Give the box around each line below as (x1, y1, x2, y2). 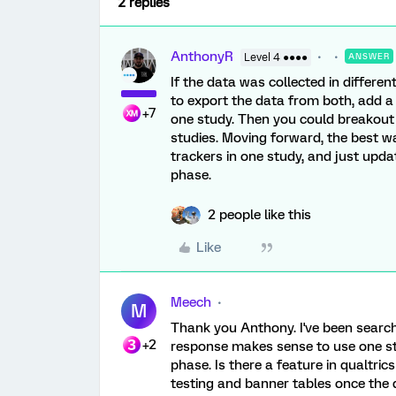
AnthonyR (171, 49, 233, 65)
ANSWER (348, 51, 390, 61)
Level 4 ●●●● (244, 51, 308, 64)
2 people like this (208, 207, 311, 223)
